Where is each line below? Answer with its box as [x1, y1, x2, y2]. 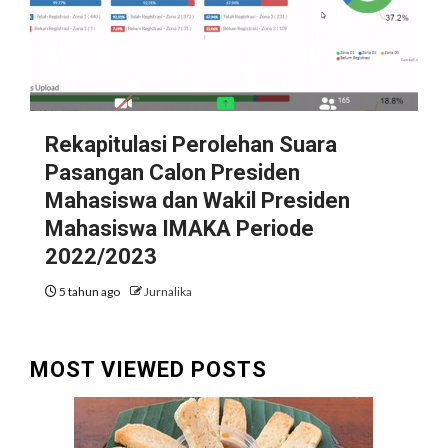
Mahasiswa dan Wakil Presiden [45, 188, 350, 213]
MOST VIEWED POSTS [30, 357, 267, 382]
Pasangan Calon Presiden [45, 160, 300, 185]
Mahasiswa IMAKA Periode [45, 216, 314, 241]
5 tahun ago [57, 284, 122, 299]
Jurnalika [144, 284, 192, 299]
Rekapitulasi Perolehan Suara [45, 132, 337, 157]
